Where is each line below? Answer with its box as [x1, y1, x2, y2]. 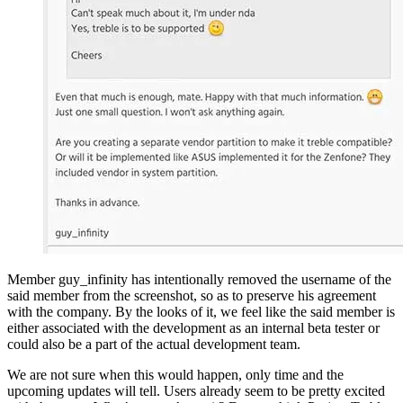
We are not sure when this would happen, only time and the [7, 366, 344, 382]
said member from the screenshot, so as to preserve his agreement [7, 287, 376, 303]
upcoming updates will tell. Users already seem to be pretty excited [7, 382, 385, 399]
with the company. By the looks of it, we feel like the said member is [7, 303, 395, 319]
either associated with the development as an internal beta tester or [7, 319, 380, 336]
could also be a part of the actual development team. [7, 336, 300, 352]
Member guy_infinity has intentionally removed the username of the [7, 271, 391, 287]
